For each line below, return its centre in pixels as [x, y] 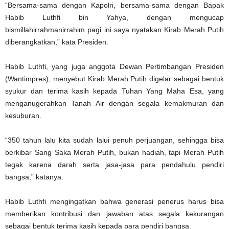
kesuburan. [23, 115]
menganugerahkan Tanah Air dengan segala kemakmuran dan [114, 103]
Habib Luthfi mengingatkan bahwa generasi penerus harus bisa [114, 201]
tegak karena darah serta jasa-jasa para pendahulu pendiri [114, 164]
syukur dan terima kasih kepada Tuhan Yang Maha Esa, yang [114, 91]
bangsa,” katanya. [34, 177]
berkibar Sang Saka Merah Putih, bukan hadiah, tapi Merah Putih [114, 152]
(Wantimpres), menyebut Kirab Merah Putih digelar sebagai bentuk [114, 78]
